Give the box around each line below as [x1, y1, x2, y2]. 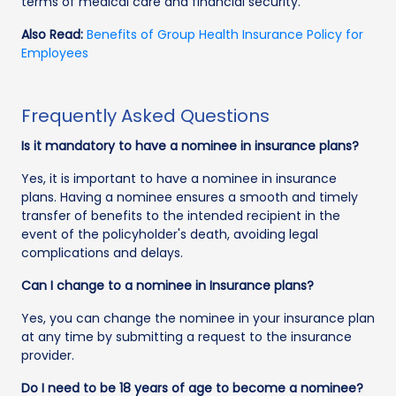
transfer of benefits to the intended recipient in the [21, 206, 340, 225]
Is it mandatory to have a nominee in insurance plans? [21, 136, 359, 155]
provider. [21, 346, 74, 364]
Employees [21, 43, 88, 62]
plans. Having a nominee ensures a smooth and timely [21, 187, 358, 206]
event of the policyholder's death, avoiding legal [21, 225, 318, 243]
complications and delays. [21, 243, 183, 262]
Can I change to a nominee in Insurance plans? [21, 276, 314, 294]
